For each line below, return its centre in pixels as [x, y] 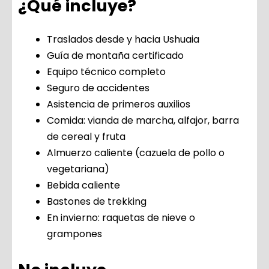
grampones [74, 234]
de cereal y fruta [86, 137]
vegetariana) [78, 169]
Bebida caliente [83, 186]
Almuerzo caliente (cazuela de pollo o [136, 153]
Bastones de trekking [97, 202]
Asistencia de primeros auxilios [119, 104]
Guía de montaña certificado [115, 56]
